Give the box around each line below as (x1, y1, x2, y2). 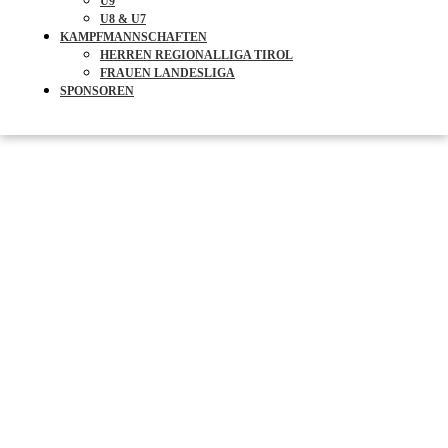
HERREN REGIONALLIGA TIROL (100, 48, 293, 62)
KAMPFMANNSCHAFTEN (60, 30, 207, 44)
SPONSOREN (60, 84, 134, 98)
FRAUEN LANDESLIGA (100, 66, 235, 80)
